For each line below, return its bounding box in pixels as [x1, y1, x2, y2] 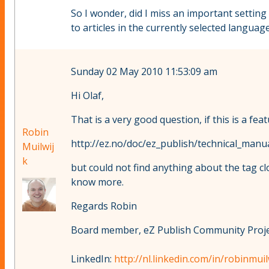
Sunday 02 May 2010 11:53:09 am [71, 65, 217, 79]
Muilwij [22, 140, 54, 154]
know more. [71, 175, 124, 189]
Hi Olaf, [71, 89, 104, 103]
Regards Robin [71, 199, 137, 213]
